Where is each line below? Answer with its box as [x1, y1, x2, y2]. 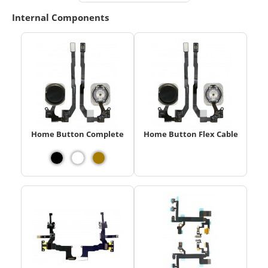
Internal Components [12, 11, 109, 23]
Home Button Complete [31, 128, 124, 139]
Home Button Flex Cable [143, 128, 238, 139]
